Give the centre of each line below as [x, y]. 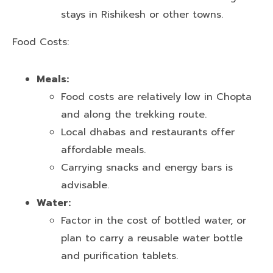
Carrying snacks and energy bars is [147, 167]
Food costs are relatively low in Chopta [156, 97]
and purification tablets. [119, 256]
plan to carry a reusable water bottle [152, 238]
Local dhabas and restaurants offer [148, 132]
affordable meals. [103, 150]
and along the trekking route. [134, 114]
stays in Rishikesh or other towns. [142, 14]
